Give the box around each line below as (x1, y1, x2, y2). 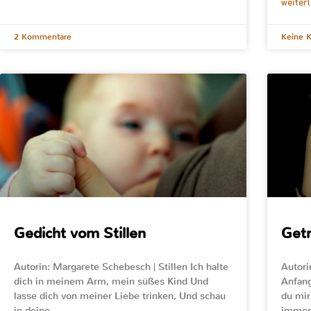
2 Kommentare (14, 31, 72, 43)
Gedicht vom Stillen (14, 223, 146, 243)
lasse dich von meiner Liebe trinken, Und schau (14, 289, 226, 303)
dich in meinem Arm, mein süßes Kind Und (14, 274, 208, 288)
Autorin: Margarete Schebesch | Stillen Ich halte (14, 260, 228, 274)
